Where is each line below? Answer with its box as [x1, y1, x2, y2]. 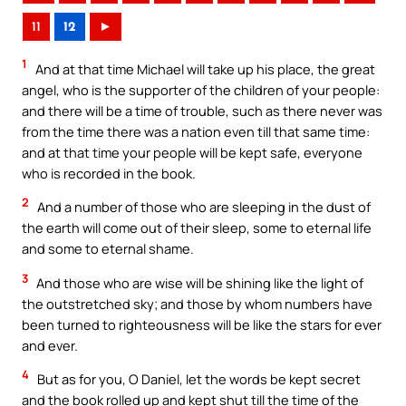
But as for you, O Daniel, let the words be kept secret [34, 370, 361, 389]
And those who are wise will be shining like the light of [34, 273, 363, 292]
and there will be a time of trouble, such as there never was [22, 101, 382, 120]
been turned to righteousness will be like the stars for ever [22, 314, 382, 333]
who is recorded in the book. [22, 163, 196, 182]
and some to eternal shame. [22, 239, 194, 258]
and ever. [22, 335, 78, 354]
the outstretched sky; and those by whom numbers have [22, 294, 372, 313]
